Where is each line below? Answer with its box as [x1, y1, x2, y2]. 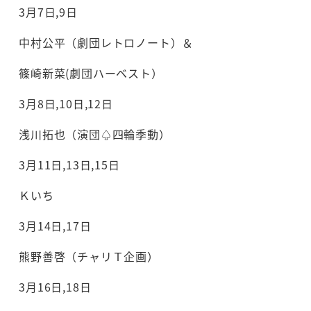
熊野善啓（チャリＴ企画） [19, 248, 159, 265]
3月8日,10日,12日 [19, 95, 113, 112]
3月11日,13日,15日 [19, 156, 120, 174]
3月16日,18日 [19, 278, 92, 296]
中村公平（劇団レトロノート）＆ [19, 34, 194, 51]
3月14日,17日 [19, 217, 92, 235]
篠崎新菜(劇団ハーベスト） [19, 65, 163, 82]
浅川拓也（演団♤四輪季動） [19, 126, 171, 143]
